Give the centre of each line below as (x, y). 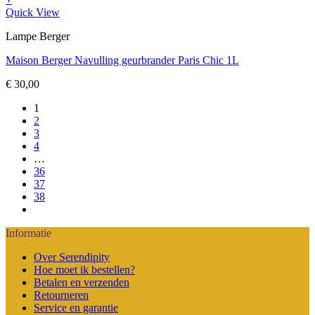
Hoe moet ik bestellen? (84, 269)
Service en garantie (76, 307)
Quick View (33, 12)
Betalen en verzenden (82, 282)
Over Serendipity (72, 257)
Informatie (28, 233)
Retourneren (61, 295)
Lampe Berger (38, 36)
